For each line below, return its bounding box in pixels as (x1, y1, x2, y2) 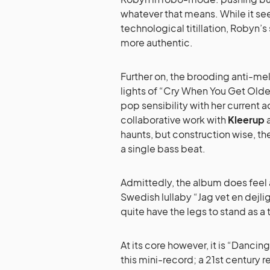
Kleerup (228, 113, 265, 127)
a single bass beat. (121, 142, 206, 155)
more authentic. (121, 36, 193, 49)
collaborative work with (121, 113, 228, 127)
